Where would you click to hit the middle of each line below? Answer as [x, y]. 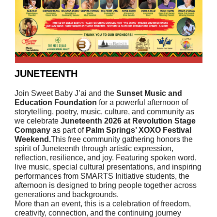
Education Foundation [56, 102]
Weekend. [33, 139]
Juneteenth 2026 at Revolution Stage [128, 121]
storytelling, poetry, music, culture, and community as [104, 112]
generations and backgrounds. [67, 194]
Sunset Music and [149, 93]
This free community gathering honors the [122, 139]
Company [32, 130]
